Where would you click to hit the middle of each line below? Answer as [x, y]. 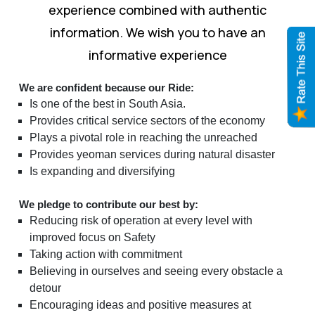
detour [45, 288]
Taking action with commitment [106, 254]
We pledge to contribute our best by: [109, 204]
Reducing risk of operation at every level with [141, 220]
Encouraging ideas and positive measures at [140, 304]
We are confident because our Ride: [107, 87]
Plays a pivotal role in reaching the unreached [143, 137]
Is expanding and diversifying [102, 171]
